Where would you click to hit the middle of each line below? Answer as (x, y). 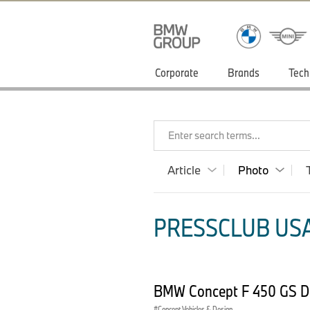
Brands (244, 72)
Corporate (177, 72)
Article (184, 170)
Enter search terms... (214, 135)
